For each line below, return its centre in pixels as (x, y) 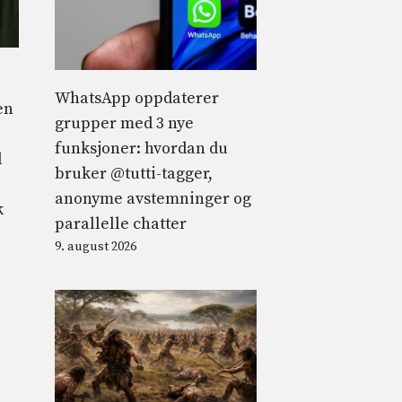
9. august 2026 (96, 246)
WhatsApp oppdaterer (137, 98)
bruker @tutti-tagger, (134, 173)
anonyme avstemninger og (153, 198)
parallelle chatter (121, 223)
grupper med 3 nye (124, 123)
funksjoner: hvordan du (141, 148)
